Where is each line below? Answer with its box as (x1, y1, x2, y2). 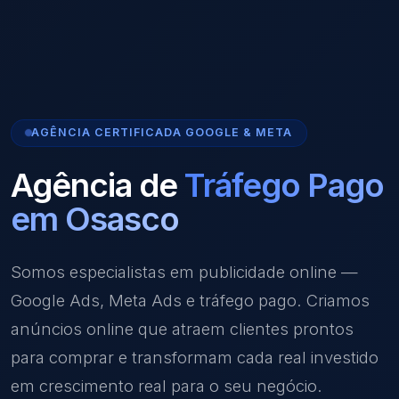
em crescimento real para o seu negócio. (11, 375, 322, 395)
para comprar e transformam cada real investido (11, 346, 379, 367)
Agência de (11, 164, 184, 205)
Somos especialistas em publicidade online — (11, 261, 358, 281)
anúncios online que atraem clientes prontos (11, 318, 354, 338)
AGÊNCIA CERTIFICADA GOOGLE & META (31, 126, 292, 140)
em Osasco (11, 198, 179, 239)
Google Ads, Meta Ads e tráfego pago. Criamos (11, 289, 370, 310)
